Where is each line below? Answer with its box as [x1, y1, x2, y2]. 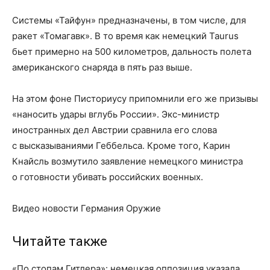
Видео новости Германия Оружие [12, 202, 161, 214]
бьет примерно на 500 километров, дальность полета [12, 46, 251, 57]
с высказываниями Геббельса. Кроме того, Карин [12, 140, 230, 151]
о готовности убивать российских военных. [12, 171, 203, 183]
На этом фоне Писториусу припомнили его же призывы [12, 93, 258, 104]
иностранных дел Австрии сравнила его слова [12, 124, 217, 136]
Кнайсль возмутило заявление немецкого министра [12, 155, 243, 167]
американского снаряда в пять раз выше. [12, 61, 192, 73]
